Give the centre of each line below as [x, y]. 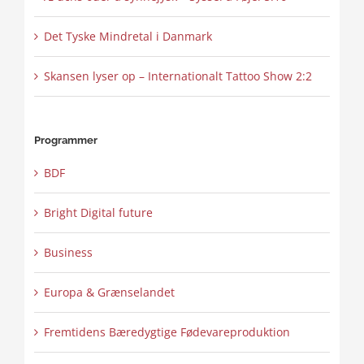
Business [68, 253]
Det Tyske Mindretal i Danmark [128, 37]
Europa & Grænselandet [109, 292]
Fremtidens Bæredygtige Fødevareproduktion [167, 332]
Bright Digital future [98, 213]
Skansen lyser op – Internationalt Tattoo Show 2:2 [178, 76]
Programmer [65, 141]
